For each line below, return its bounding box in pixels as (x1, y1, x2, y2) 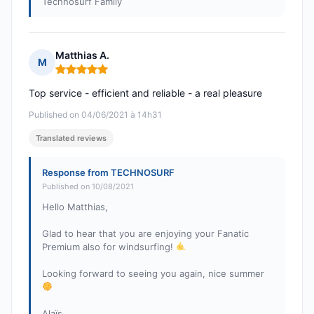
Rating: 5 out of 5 (55, 68, 139, 82)
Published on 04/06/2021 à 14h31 (29, 109, 162, 121)
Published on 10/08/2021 (42, 182, 134, 192)
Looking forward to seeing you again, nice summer (42, 268, 264, 280)
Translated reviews (36, 133, 107, 144)
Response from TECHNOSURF (42, 167, 175, 179)
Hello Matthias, (42, 201, 108, 213)
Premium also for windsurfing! (42, 241, 176, 253)
